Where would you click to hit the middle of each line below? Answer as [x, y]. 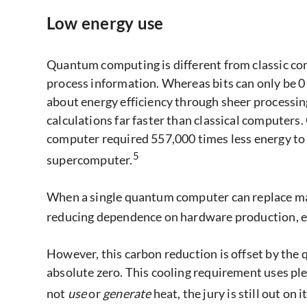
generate [127, 294]
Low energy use [105, 23]
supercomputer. [90, 159]
